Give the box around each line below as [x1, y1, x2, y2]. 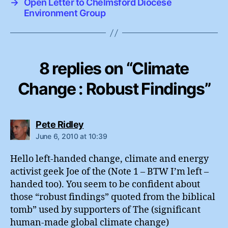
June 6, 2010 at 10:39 [36, 132, 107, 141]
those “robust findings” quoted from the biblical [10, 191, 215, 204]
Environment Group [23, 8, 106, 19]
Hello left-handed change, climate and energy [10, 153, 209, 165]
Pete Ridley [36, 119, 84, 130]
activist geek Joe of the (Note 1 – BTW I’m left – [10, 166, 209, 178]
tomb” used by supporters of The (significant [10, 204, 201, 216]
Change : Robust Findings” [17, 79, 211, 99]
